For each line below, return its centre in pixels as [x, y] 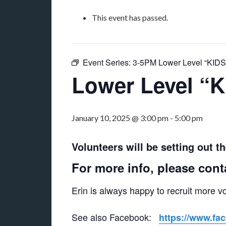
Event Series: [108, 62]
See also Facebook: [115, 217]
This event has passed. [130, 17]
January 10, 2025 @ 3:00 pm [120, 118]
